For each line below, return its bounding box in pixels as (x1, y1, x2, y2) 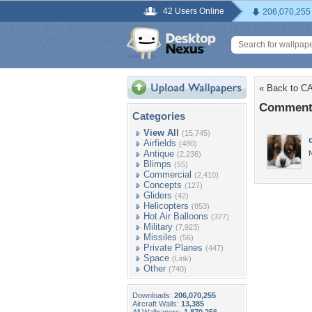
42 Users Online (163, 6, 224, 16)
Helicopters (143, 201, 189, 211)
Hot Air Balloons (143, 211, 208, 221)
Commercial (143, 169, 192, 180)
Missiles (143, 232, 177, 242)
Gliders (143, 190, 172, 201)
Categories (132, 110, 185, 122)
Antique (143, 148, 174, 159)
